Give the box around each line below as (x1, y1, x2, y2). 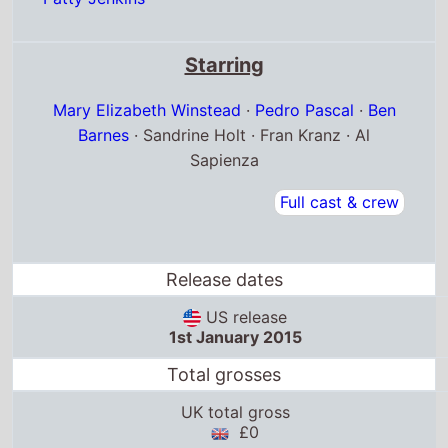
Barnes (78, 124, 129, 145)
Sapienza (189, 149, 259, 170)
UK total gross (180, 402, 290, 423)
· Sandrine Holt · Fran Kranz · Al (129, 124, 370, 145)
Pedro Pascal (254, 99, 354, 120)
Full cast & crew (279, 191, 399, 212)
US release (201, 306, 287, 327)
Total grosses (167, 364, 281, 386)
